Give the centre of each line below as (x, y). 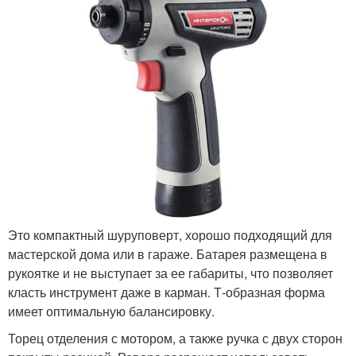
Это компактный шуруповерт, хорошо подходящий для (170, 235)
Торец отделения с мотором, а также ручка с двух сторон (175, 339)
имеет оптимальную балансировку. (111, 311)
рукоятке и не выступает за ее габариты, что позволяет (170, 273)
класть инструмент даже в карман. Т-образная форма (166, 292)
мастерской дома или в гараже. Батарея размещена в (168, 254)
